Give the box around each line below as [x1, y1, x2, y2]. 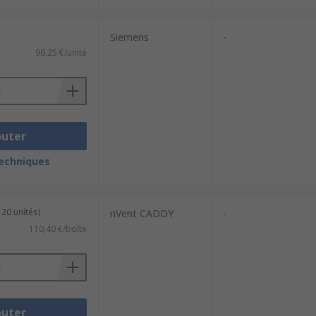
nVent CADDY [109, 207, 174, 220]
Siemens [109, 30, 149, 44]
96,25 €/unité [35, 47, 87, 59]
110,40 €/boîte [28, 223, 87, 235]
